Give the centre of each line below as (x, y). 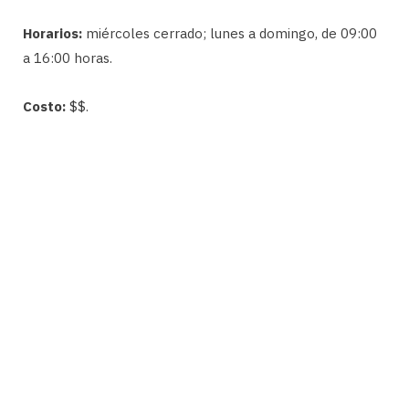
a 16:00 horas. (68, 58)
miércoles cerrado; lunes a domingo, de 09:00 (230, 33)
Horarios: (52, 33)
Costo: (44, 106)
